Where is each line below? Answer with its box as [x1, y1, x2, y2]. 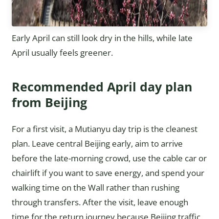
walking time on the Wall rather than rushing [12, 182, 179, 193]
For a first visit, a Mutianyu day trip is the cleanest [12, 123, 197, 134]
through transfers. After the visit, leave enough [12, 197, 188, 208]
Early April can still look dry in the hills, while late [12, 32, 193, 44]
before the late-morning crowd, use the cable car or [12, 153, 207, 164]
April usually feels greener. [12, 47, 113, 58]
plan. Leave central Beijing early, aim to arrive [12, 138, 183, 149]
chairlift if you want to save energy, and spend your [12, 167, 204, 178]
